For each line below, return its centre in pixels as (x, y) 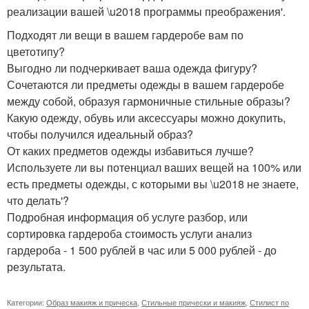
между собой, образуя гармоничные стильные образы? (149, 101)
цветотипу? (36, 52)
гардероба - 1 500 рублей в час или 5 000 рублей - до (142, 250)
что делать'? (38, 201)
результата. (36, 267)
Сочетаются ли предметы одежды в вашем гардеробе (146, 85)
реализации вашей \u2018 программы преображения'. (146, 12)
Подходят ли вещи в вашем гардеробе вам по (125, 35)
